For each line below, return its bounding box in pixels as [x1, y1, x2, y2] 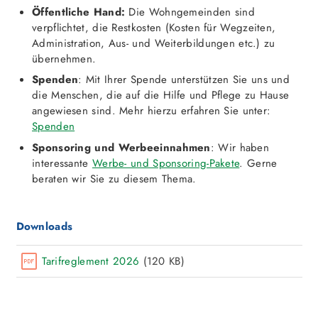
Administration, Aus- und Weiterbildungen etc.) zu [32, 35, 275, 51]
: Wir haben [210, 139, 270, 155]
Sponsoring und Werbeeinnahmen [32, 139, 211, 155]
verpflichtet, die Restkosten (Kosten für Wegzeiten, [32, 19, 276, 35]
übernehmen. [32, 50, 97, 67]
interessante [32, 155, 92, 171]
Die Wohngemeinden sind [125, 4, 256, 20]
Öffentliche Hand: [32, 4, 126, 20]
